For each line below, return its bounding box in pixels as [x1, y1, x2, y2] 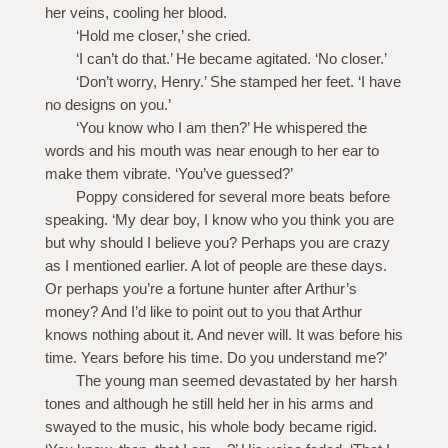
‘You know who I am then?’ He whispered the [75, 119, 367, 137]
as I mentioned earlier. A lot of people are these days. [44, 257, 387, 275]
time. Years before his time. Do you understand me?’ [44, 349, 387, 367]
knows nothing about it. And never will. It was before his [44, 326, 403, 344]
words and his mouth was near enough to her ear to [44, 142, 379, 160]
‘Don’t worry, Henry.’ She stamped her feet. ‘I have [75, 73, 401, 91]
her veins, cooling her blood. [44, 4, 227, 22]
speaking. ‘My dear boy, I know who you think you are [44, 211, 394, 229]
